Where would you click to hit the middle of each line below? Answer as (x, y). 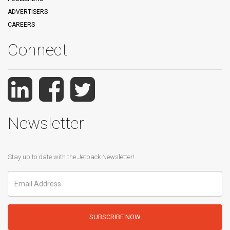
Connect (37, 50)
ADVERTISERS (28, 12)
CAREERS (21, 25)
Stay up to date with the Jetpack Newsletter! (71, 157)
